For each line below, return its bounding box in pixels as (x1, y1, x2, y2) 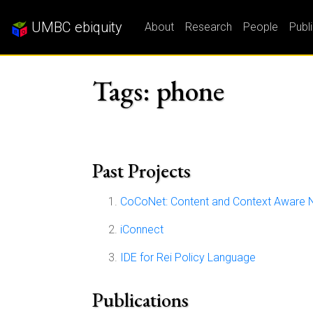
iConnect (120, 223, 163, 236)
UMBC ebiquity (28, 19, 122, 36)
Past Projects (92, 158, 191, 183)
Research (185, 20, 232, 34)
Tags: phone (92, 73, 224, 109)
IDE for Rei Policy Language (120, 251, 256, 264)
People (243, 20, 278, 34)
